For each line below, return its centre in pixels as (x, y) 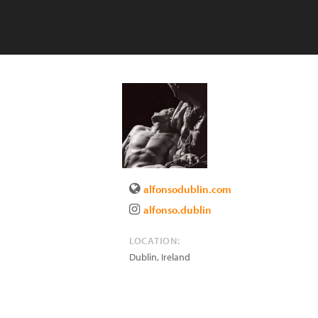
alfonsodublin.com (187, 189)
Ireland (176, 257)
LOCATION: (155, 241)
